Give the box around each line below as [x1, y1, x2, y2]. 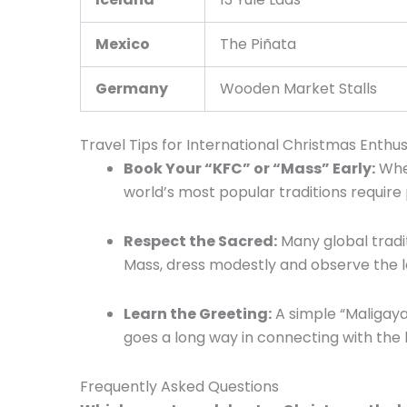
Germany [95, 77, 168, 99]
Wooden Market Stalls [220, 77, 377, 99]
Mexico [95, 33, 150, 55]
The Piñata [220, 33, 296, 55]
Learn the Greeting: [124, 303, 272, 324]
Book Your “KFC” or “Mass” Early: [124, 157, 375, 179]
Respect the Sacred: [124, 230, 277, 252]
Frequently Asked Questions [80, 375, 283, 397]
